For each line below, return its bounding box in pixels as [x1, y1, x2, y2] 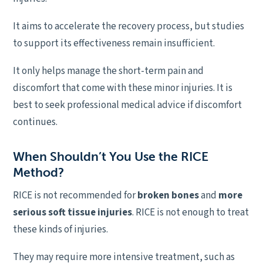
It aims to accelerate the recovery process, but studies [13, 19, 244, 33]
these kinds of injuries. [13, 222, 108, 237]
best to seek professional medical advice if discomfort [13, 98, 242, 112]
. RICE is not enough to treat [132, 205, 249, 220]
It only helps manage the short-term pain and [13, 64, 204, 78]
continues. [13, 115, 58, 129]
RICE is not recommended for [13, 188, 137, 203]
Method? [13, 165, 64, 180]
